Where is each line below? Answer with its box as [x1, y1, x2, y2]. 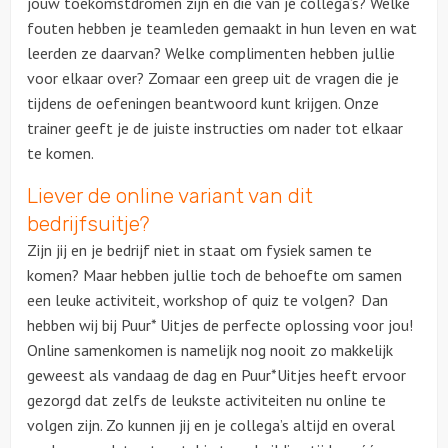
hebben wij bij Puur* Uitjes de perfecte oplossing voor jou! [27, 315, 413, 335]
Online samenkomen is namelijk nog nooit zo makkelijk [27, 340, 393, 360]
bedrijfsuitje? [27, 212, 150, 236]
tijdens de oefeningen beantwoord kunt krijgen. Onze [27, 93, 379, 113]
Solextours [190, 40, 258, 59]
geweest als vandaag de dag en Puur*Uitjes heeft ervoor [27, 365, 406, 385]
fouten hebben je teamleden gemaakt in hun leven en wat [27, 18, 417, 38]
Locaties [196, 90, 252, 109]
